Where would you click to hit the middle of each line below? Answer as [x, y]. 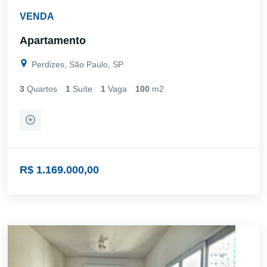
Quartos [42, 89]
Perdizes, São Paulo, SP [76, 64]
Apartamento [53, 40]
